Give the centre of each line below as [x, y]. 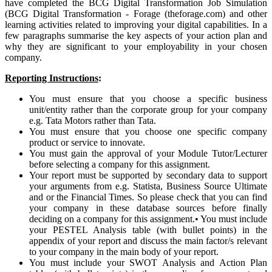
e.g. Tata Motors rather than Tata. [93, 121]
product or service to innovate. [87, 143]
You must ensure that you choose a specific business [148, 99]
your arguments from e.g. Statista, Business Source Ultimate [148, 186]
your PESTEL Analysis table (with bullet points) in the [148, 230]
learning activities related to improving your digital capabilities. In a [136, 25]
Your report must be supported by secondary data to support [148, 175]
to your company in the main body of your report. [124, 252]
